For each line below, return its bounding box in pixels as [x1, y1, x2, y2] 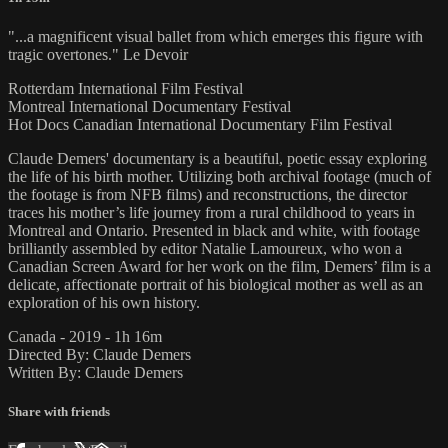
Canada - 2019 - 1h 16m [8, 327, 162, 345]
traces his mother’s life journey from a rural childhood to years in [8, 203, 415, 221]
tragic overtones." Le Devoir [8, 45, 188, 63]
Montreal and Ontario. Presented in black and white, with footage [8, 221, 420, 239]
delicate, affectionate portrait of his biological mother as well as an [8, 275, 423, 293]
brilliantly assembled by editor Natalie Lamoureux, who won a [8, 239, 402, 257]
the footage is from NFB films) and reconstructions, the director [8, 185, 407, 203]
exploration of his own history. [8, 293, 200, 311]
